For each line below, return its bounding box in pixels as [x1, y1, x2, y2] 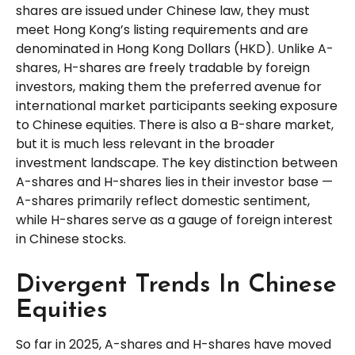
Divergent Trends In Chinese [16, 273, 337, 298]
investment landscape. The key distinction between [16, 154, 338, 172]
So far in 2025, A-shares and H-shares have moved [16, 335, 331, 353]
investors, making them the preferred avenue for [16, 78, 322, 96]
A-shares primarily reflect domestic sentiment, [16, 192, 310, 210]
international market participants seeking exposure [16, 97, 338, 115]
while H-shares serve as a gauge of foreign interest [16, 211, 333, 229]
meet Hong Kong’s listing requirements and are [16, 21, 308, 39]
